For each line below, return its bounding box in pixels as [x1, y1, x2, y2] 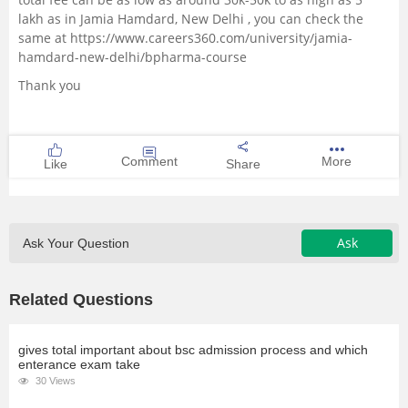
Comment [121, 154, 178, 169]
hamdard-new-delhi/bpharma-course [18, 48, 247, 66]
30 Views [33, 375, 76, 387]
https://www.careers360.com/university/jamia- [70, 29, 352, 47]
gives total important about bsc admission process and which [18, 342, 368, 358]
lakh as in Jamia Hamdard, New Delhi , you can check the [18, 10, 363, 28]
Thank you [18, 76, 81, 95]
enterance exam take [18, 357, 140, 372]
